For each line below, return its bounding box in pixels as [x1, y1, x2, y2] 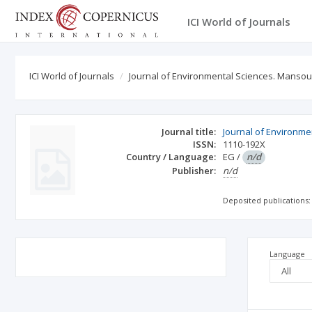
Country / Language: [126, 150, 217, 163]
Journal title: [162, 125, 217, 138]
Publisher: [172, 164, 217, 177]
